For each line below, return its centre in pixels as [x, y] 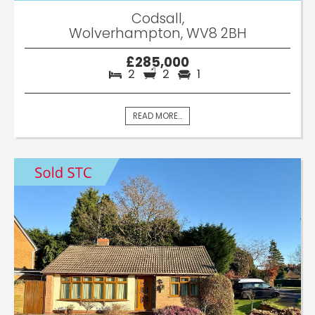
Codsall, [157, 18]
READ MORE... [157, 116]
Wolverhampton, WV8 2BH [157, 33]
